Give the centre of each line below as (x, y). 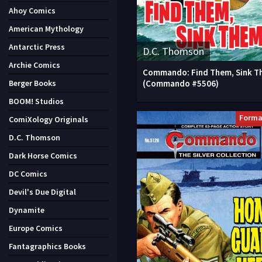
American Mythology (46, 29)
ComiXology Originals (49, 119)
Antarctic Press (37, 47)
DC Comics (28, 174)
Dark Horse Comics (43, 156)
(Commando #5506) (181, 83)
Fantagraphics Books (47, 246)
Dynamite (27, 210)
